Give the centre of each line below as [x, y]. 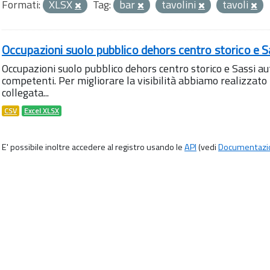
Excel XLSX [42, 111]
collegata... [25, 93]
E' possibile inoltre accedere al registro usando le [93, 147]
